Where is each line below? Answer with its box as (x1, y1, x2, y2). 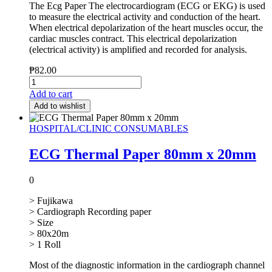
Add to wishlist (34, 101, 86, 111)
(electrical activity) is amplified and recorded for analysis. (29, 44, 247, 55)
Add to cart (29, 89, 72, 100)
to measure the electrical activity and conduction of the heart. (29, 12, 260, 22)
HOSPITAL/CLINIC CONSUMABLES (29, 123, 188, 134)
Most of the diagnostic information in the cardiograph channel (29, 260, 265, 271)
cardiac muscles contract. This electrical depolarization (29, 33, 237, 44)
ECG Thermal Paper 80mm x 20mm (29, 146, 256, 163)
